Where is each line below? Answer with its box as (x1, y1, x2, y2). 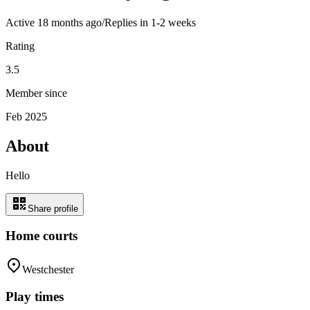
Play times (6, 289, 64, 304)
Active (6, 16, 37, 28)
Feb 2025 (6, 110, 47, 122)
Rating (6, 39, 35, 52)
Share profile (28, 203, 78, 214)
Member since (6, 86, 67, 99)
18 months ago (37, 16, 102, 28)
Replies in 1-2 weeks (104, 16, 196, 28)
